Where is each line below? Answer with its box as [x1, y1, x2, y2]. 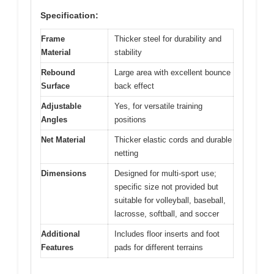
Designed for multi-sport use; [114, 169, 217, 179]
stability [114, 48, 142, 57]
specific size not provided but [114, 182, 218, 192]
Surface [41, 81, 70, 91]
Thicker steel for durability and [114, 34, 221, 44]
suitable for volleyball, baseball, [114, 196, 226, 206]
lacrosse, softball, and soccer [114, 209, 219, 219]
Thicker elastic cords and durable [114, 135, 232, 145]
